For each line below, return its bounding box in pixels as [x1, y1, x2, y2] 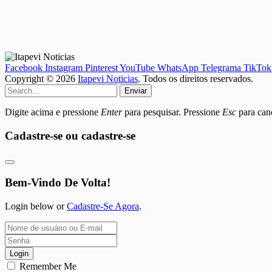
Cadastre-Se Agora [67, 200, 139, 211]
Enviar [124, 86, 147, 95]
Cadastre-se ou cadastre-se [5, 129, 135, 142]
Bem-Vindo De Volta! [5, 175, 110, 189]
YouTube [120, 62, 155, 73]
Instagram [45, 62, 83, 73]
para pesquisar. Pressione [122, 106, 222, 117]
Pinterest [85, 62, 118, 73]
